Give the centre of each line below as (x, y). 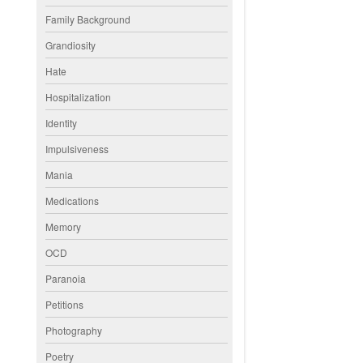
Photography (74, 330)
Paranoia (66, 278)
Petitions (65, 304)
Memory (64, 226)
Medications (73, 200)
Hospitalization (79, 96)
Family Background (88, 19)
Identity (62, 122)
